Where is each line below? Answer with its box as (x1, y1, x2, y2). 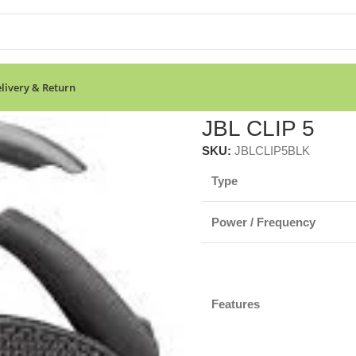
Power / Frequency (211, 215, 315, 229)
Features (211, 296, 260, 311)
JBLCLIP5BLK (234, 143, 310, 157)
